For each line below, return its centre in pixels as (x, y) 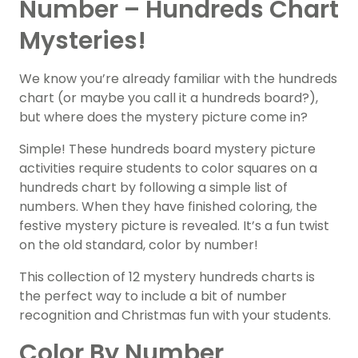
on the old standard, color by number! (139, 245)
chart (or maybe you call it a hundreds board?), (169, 98)
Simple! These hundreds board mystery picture (167, 149)
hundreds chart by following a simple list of (153, 188)
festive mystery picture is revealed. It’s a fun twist (174, 226)
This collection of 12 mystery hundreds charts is (167, 277)
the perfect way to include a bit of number (153, 296)
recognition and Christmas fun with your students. (175, 316)
